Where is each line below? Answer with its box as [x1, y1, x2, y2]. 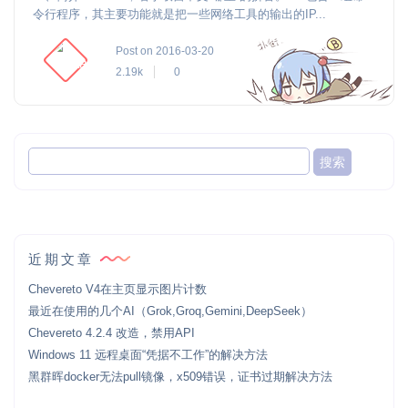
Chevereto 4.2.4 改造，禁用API [28, 325, 195, 340]
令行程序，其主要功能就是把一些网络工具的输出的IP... [33, 7, 326, 21]
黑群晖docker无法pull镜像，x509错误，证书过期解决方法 [28, 369, 332, 383]
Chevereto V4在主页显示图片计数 [28, 281, 207, 296]
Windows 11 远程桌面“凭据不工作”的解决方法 [28, 347, 268, 362]
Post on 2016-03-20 [116, 45, 214, 57]
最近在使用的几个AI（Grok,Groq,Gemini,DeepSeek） [28, 303, 312, 318]
